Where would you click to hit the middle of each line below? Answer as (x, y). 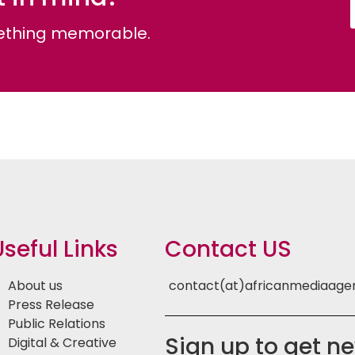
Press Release (51, 305)
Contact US (229, 250)
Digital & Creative (62, 343)
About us (35, 286)
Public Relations (56, 324)
